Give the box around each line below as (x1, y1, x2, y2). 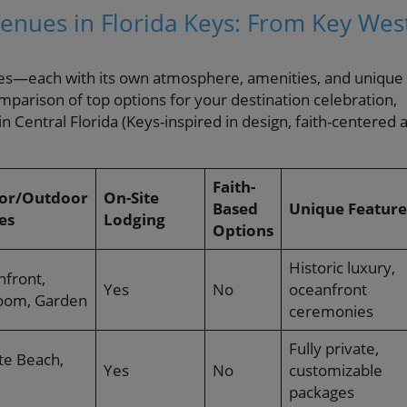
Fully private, (289, 338, 379, 360)
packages (289, 382, 354, 403)
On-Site (104, 187, 159, 209)
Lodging (104, 209, 165, 231)
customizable (289, 360, 382, 382)
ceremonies (289, 301, 373, 323)
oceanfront (289, 279, 367, 301)
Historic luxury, (289, 257, 395, 279)
